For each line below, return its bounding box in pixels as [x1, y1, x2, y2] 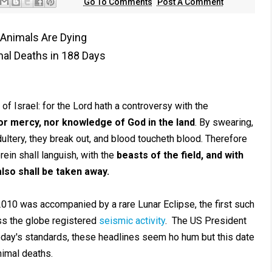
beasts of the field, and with [116, 149, 243, 161]
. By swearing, [194, 117, 253, 128]
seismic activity [98, 215, 165, 226]
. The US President [165, 215, 246, 226]
